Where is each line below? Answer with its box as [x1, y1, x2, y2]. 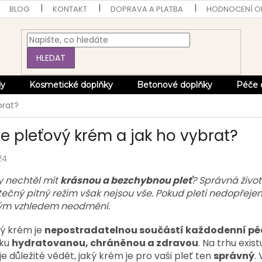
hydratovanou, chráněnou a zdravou [12, 236, 198, 250]
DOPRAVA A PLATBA [111, 4, 184, 15]
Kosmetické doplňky [29, 80, 113, 90]
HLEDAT [36, 51, 66, 64]
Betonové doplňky [137, 80, 212, 90]
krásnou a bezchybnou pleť [60, 173, 192, 187]
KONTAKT [53, 4, 88, 15]
